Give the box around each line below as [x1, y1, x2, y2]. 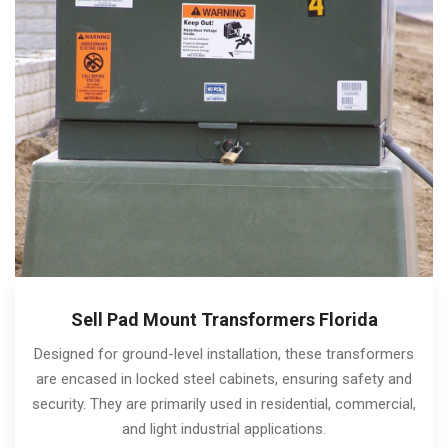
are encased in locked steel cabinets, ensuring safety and [36, 369, 412, 388]
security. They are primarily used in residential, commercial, [32, 394, 416, 413]
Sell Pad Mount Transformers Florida [70, 308, 378, 330]
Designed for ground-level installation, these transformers [34, 344, 414, 363]
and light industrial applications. [122, 419, 326, 438]
